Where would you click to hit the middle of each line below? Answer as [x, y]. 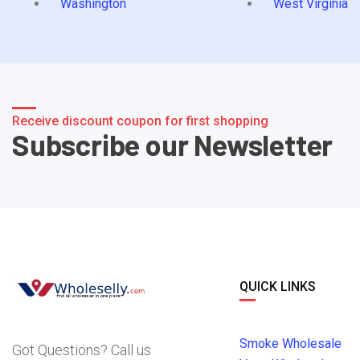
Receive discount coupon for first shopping [140, 121]
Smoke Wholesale [290, 343]
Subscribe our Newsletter [173, 144]
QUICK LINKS [277, 286]
